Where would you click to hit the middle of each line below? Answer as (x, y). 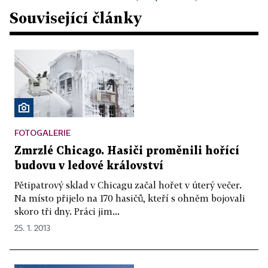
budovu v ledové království (89, 166)
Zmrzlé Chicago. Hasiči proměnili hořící (127, 151)
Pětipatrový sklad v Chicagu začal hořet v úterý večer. (128, 185)
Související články (76, 18)
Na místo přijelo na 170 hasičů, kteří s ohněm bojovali (130, 198)
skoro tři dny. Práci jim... (67, 211)
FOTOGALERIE (42, 132)
